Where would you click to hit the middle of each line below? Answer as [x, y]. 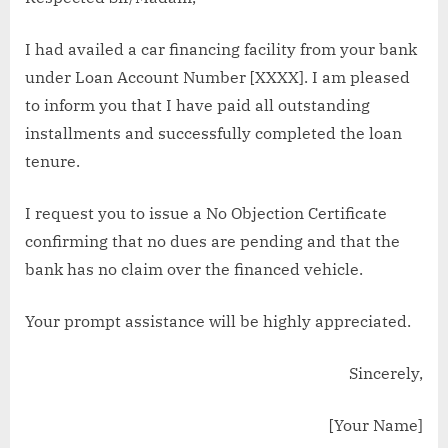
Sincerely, [386, 372]
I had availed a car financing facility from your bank [221, 48]
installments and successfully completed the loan [213, 132]
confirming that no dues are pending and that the [212, 240]
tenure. [52, 160]
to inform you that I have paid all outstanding [197, 104]
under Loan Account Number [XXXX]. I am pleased [217, 76]
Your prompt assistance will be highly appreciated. [218, 320]
